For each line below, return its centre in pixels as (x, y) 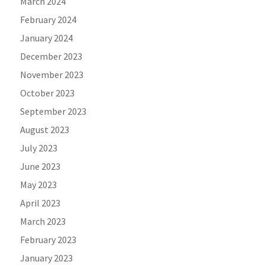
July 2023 (39, 148)
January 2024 (47, 38)
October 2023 (48, 93)
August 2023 (45, 130)
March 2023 (43, 222)
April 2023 (41, 203)
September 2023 (54, 112)
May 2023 (39, 185)
